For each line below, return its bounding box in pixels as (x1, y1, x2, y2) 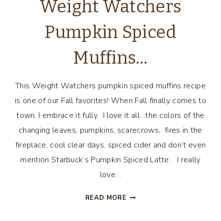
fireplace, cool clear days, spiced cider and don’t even (15, 140, 206, 150)
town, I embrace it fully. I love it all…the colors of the (16, 110, 205, 121)
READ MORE (85, 193, 127, 202)
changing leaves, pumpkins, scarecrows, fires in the (19, 125, 202, 136)
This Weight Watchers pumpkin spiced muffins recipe (15, 80, 206, 91)
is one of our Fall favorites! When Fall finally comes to (15, 95, 206, 106)
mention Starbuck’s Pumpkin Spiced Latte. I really (20, 154, 201, 165)
